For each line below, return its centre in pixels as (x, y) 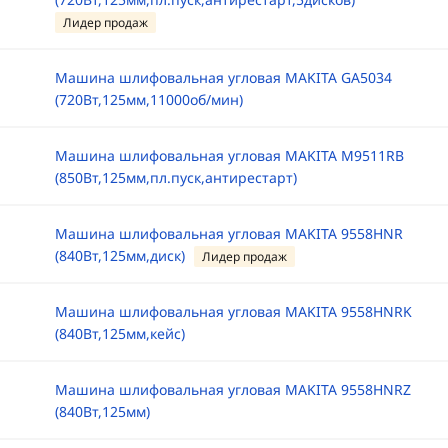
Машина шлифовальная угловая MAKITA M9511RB (229, 155)
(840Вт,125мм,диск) (119, 255)
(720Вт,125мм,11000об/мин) (148, 99)
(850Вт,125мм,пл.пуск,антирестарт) (175, 177)
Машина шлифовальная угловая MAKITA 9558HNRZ (232, 389)
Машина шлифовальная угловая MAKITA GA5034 (223, 77)
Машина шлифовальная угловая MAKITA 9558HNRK (233, 311)
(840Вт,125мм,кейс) (119, 333)
